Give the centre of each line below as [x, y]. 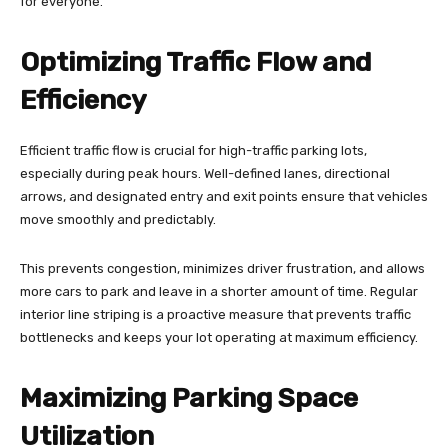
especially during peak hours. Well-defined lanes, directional [205, 174]
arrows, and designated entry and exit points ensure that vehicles [224, 197]
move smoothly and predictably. [119, 220]
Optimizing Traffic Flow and [195, 62]
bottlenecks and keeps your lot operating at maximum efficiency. [219, 338]
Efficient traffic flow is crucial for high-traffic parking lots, [193, 151]
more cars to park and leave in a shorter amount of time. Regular [219, 292]
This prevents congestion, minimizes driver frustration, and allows [222, 269]
